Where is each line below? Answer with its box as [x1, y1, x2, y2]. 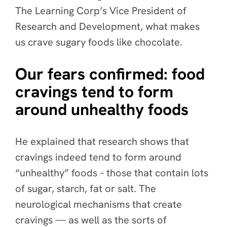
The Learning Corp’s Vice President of [15, 4, 186, 17]
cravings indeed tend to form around [15, 150, 181, 164]
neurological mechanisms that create [15, 198, 182, 211]
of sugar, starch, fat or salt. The [15, 182, 156, 195]
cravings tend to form [15, 81, 173, 102]
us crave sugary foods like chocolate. [15, 35, 182, 49]
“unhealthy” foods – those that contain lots [15, 166, 208, 179]
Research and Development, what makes [15, 20, 200, 33]
